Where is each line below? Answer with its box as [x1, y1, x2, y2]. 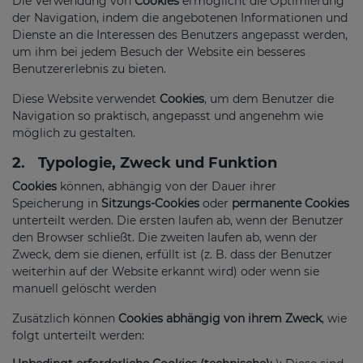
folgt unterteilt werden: [12, 327, 144, 343]
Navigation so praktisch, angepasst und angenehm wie [12, 108, 323, 123]
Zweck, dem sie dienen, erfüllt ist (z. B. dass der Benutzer [12, 246, 332, 262]
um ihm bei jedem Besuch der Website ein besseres [12, 44, 305, 59]
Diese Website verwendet [12, 91, 160, 106]
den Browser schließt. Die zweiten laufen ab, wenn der [12, 229, 318, 245]
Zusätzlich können [12, 310, 118, 326]
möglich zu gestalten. [12, 125, 135, 140]
